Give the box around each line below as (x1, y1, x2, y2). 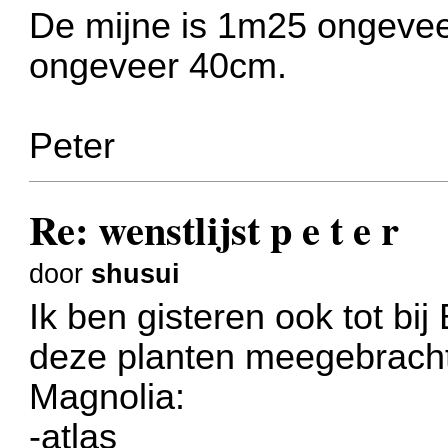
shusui (91, 259, 181, 290)
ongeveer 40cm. (29, 46, 288, 87)
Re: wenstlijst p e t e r (29, 200, 400, 260)
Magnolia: (29, 377, 186, 418)
